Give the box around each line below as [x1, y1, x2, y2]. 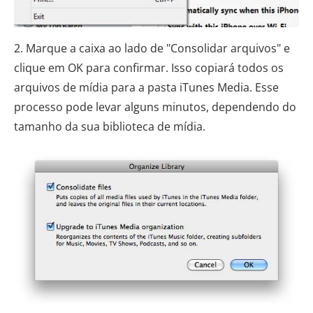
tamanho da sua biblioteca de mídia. [14, 118, 205, 134]
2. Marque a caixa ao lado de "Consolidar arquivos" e [14, 40, 290, 56]
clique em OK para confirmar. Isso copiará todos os [14, 59, 284, 75]
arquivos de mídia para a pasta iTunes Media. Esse [14, 79, 279, 95]
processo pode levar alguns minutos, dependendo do [14, 99, 296, 115]
